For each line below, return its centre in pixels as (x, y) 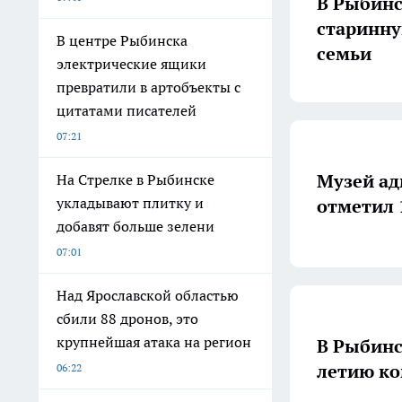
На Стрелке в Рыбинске (135, 179)
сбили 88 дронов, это (127, 319)
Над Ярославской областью (148, 295)
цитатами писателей (127, 110)
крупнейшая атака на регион (154, 342)
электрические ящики (131, 64)
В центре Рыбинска (122, 40)
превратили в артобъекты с (149, 87)
